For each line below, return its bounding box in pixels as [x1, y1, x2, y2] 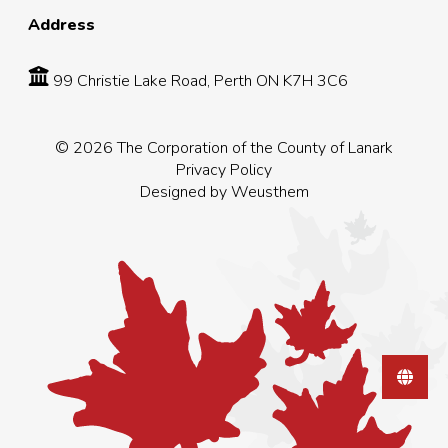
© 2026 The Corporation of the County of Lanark [55, 137, 393, 159]
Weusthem [230, 181, 309, 203]
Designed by [139, 181, 231, 203]
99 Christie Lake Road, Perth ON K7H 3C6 [49, 70, 348, 92]
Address [28, 14, 95, 36]
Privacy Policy [176, 159, 272, 181]
